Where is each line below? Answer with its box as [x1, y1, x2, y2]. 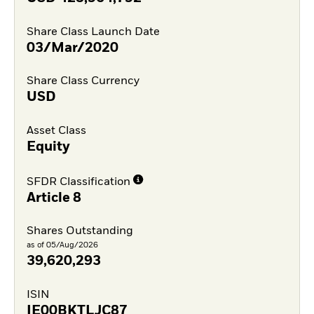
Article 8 [26, 191, 81, 205]
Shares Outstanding [26, 226, 133, 238]
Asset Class [26, 125, 86, 137]
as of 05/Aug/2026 [26, 241, 98, 250]
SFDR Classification [26, 176, 130, 188]
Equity [26, 140, 70, 153]
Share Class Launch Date [26, 26, 160, 38]
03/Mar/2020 [26, 41, 118, 55]
